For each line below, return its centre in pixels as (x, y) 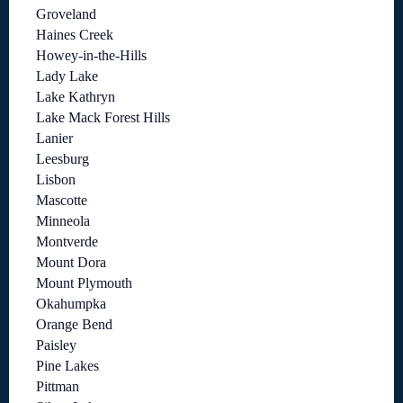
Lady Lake (67, 76)
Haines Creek (75, 35)
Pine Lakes (67, 366)
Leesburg (63, 159)
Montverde (67, 242)
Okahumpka (71, 304)
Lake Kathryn (76, 97)
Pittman (58, 387)
